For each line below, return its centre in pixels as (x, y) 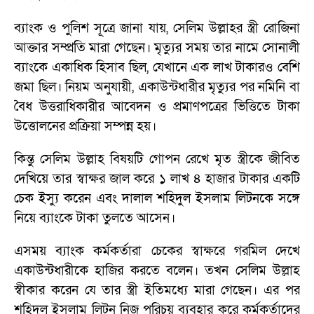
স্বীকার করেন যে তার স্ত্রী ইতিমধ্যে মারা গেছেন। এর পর (157, 291)
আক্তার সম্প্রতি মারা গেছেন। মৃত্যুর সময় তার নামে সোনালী (157, 48)
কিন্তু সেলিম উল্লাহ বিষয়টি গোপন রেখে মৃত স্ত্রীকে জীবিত (157, 160)
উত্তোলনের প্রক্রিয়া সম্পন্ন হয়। (85, 127)
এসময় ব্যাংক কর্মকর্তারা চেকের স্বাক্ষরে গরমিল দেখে (157, 252)
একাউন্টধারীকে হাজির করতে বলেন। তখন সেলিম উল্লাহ (157, 271)
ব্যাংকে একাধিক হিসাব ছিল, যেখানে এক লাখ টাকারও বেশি (157, 68)
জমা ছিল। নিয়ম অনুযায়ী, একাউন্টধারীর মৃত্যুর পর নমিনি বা (157, 88)
